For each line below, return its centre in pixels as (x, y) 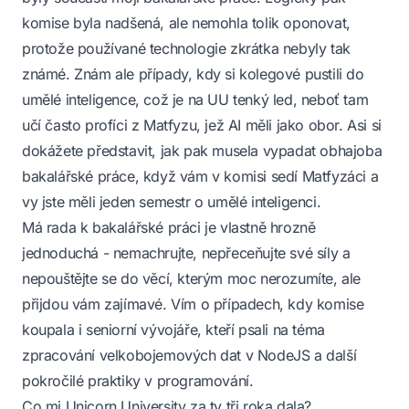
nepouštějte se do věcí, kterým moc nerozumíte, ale (192, 278)
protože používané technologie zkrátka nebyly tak (186, 48)
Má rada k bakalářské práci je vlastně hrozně (169, 227)
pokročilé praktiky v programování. (138, 380)
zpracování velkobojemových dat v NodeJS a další (189, 355)
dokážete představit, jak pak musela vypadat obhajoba (202, 150)
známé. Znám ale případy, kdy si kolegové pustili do (193, 73)
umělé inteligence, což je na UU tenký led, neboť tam (195, 99)
